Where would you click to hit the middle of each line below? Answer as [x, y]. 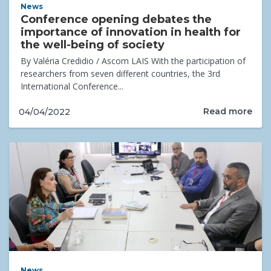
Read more [228, 112]
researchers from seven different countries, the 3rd [121, 74]
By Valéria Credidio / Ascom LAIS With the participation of [133, 61]
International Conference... [72, 87]
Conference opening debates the [116, 20]
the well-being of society [93, 45]
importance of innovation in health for [131, 32]
